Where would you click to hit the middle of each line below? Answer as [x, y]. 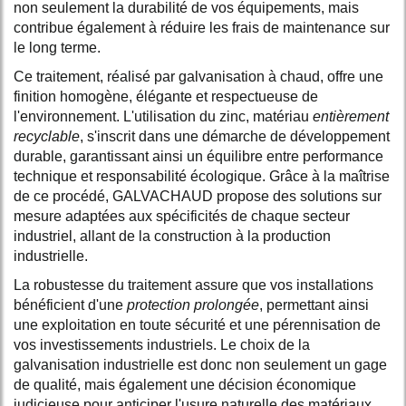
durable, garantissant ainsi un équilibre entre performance [198, 156]
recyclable [47, 136]
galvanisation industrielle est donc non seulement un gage [200, 364]
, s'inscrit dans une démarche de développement [235, 136]
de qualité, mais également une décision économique [185, 384]
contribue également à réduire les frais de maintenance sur [202, 27]
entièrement [351, 116]
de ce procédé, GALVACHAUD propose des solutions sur [198, 196]
